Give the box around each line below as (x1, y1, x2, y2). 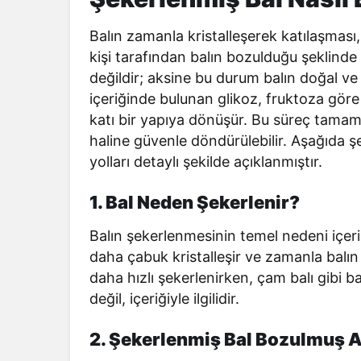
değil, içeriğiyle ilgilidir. (89, 290, 240, 307)
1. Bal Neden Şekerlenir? (89, 192, 300, 213)
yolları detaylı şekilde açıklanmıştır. (89, 153, 323, 170)
